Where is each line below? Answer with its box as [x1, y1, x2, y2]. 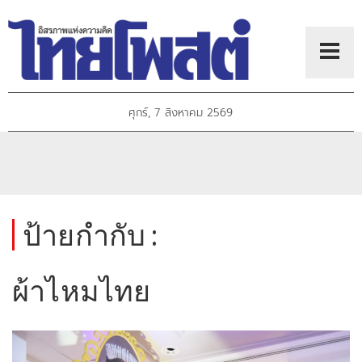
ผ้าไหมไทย [12, 272, 151, 309]
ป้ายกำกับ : [23, 217, 158, 253]
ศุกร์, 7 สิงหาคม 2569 [128, 104, 234, 122]
